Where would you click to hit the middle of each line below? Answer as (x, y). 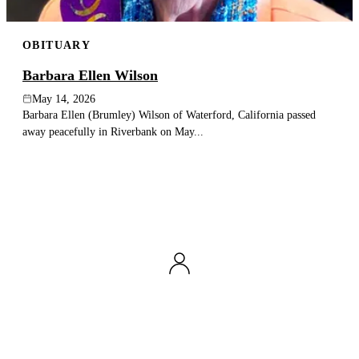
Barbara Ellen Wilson (90, 75)
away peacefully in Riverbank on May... (113, 131)
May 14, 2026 (64, 99)
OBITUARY (57, 44)
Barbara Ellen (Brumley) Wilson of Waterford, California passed (169, 114)
